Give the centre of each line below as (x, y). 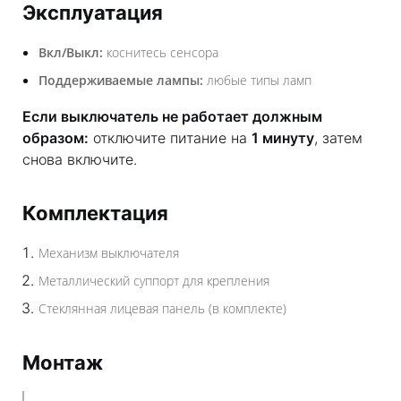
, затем (338, 138)
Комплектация (95, 213)
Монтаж (63, 363)
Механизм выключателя (109, 253)
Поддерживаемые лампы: (121, 80)
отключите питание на (170, 138)
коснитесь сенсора (161, 52)
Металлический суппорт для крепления (154, 281)
